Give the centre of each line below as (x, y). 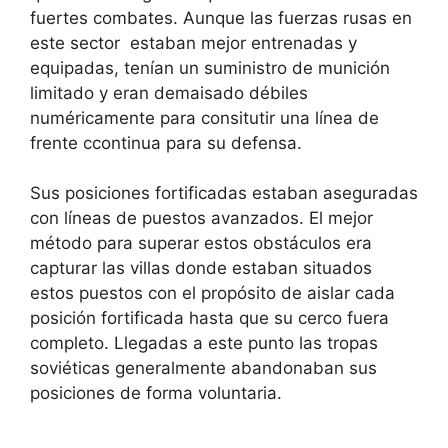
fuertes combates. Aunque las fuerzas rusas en (221, 17)
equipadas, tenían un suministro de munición (210, 67)
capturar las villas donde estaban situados (201, 268)
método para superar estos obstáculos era (201, 243)
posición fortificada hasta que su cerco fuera (209, 318)
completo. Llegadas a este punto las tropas (204, 343)
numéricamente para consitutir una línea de (204, 117)
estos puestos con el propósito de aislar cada (212, 293)
